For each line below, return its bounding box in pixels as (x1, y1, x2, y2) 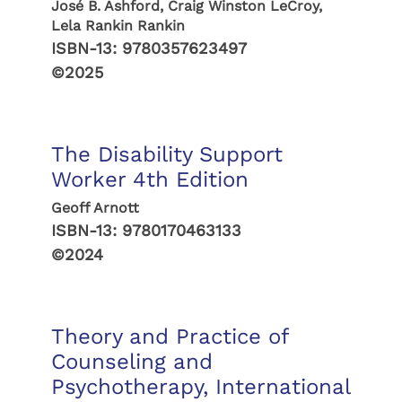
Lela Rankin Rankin (50, 17, 185, 34)
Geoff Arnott (50, 199, 139, 216)
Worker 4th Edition (50, 167, 249, 192)
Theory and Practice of (50, 324, 288, 349)
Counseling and (50, 349, 213, 374)
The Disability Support (50, 142, 283, 167)
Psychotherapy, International (50, 374, 350, 399)
